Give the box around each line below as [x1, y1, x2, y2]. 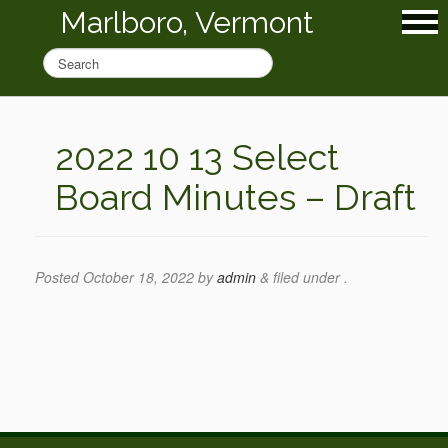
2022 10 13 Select [55, 136, 339, 178]
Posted [35, 267, 83, 287]
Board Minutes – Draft [55, 176, 416, 218]
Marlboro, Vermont [60, 5, 314, 40]
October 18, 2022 [83, 267, 194, 287]
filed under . [269, 267, 348, 287]
